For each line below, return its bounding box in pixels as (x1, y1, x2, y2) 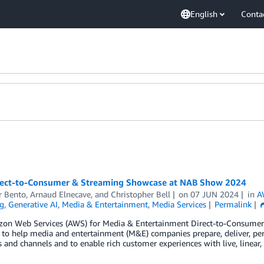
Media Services (151, 199, 206, 209)
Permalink (214, 199, 252, 209)
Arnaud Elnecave (29, 189, 91, 199)
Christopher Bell (110, 189, 170, 199)
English (190, 9, 217, 19)
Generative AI (8, 199, 58, 209)
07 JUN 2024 (190, 189, 239, 199)
